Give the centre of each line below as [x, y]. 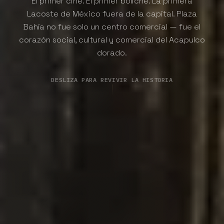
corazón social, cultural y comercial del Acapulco [112, 40]
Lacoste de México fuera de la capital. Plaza [112, 14]
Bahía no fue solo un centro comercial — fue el [112, 27]
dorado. [112, 53]
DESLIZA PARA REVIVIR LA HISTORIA [112, 80]
